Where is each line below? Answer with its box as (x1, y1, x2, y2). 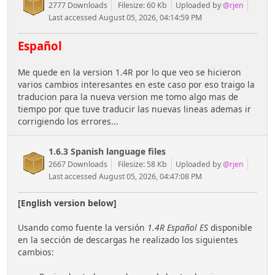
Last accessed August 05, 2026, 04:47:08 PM (48, 171, 202, 182)
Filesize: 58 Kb (118, 159, 168, 170)
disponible (208, 222, 252, 234)
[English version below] (18, 197, 117, 209)
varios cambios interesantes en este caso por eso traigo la (18, 79, 255, 91)
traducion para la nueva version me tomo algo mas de (18, 91, 238, 103)
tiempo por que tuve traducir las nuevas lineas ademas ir (18, 103, 251, 115)
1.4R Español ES (147, 222, 208, 234)
